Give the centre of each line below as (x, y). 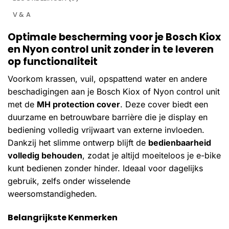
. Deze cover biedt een (164, 105)
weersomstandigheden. (52, 194)
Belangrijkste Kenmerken (63, 218)
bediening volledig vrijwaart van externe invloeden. (106, 130)
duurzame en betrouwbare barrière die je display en (108, 117)
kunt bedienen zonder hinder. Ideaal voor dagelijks (105, 168)
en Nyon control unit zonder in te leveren (111, 49)
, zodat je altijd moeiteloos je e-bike (152, 156)
